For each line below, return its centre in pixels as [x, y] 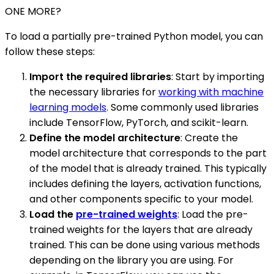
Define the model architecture [105, 138]
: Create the [209, 138]
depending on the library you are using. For [131, 260]
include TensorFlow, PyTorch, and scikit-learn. [139, 122]
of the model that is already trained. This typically [148, 168]
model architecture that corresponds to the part [148, 153]
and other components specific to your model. [141, 199]
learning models [68, 107]
